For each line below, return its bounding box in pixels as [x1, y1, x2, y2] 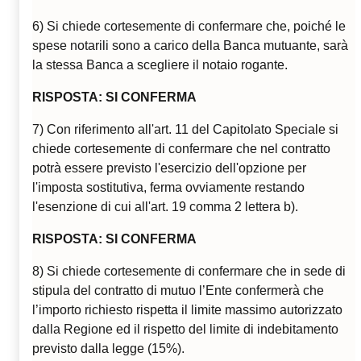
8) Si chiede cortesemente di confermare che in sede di [32, 264, 346, 279]
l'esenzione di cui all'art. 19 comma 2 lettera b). [32, 200, 298, 214]
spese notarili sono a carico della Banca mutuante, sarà [32, 39, 348, 53]
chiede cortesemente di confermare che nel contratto [32, 142, 330, 156]
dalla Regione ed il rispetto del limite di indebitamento [32, 322, 338, 337]
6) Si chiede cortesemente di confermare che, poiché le [32, 19, 346, 34]
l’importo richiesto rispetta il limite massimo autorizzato [32, 303, 342, 317]
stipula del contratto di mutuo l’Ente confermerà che [32, 284, 324, 298]
